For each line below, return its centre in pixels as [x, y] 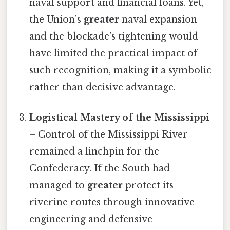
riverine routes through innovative [112, 203]
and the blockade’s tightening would [114, 36]
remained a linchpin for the [94, 152]
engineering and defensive [91, 219]
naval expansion [158, 20]
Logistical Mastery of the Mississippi [120, 118]
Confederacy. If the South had [100, 169]
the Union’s [57, 20]
